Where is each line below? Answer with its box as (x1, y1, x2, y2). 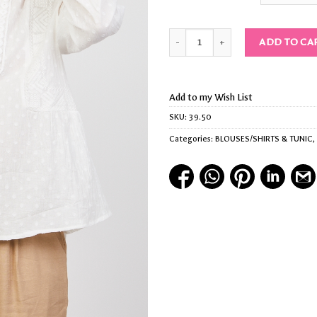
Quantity (168, 30, 204, 41)
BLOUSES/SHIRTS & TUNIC (215, 134, 313, 144)
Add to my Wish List (169, 91, 253, 103)
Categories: (169, 134, 215, 144)
